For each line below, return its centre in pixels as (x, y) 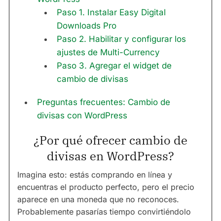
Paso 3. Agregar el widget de (114, 66)
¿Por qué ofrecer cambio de (110, 140)
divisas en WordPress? (110, 156)
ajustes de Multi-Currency (108, 53)
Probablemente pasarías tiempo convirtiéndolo (104, 212)
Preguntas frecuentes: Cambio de (104, 102)
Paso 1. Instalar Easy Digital (111, 13)
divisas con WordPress (82, 116)
